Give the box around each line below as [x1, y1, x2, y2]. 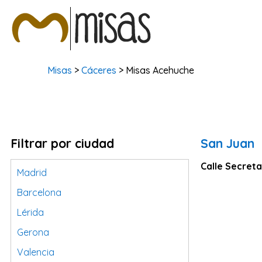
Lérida [17, 206, 44, 218]
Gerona [17, 226, 49, 238]
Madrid [17, 167, 47, 178]
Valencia [17, 246, 54, 258]
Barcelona [17, 187, 61, 198]
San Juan [201, 136, 255, 151]
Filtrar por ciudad [11, 136, 114, 151]
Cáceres [81, 64, 117, 76]
